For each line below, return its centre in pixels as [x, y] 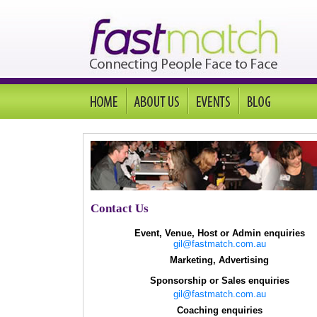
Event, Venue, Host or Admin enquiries [219, 233]
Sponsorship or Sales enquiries [219, 281]
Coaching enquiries [219, 310]
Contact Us [120, 208]
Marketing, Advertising [219, 260]
